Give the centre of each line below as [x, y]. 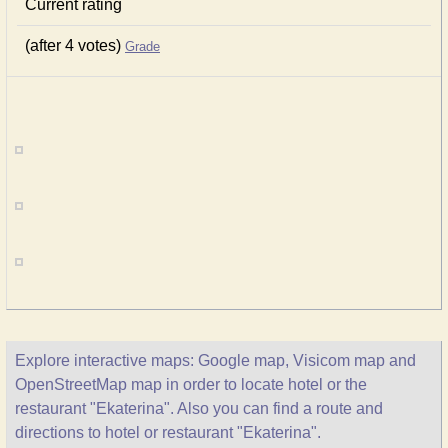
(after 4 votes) [75, 45]
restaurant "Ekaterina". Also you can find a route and [199, 408]
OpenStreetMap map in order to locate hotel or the [191, 384]
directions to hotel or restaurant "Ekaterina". [168, 432]
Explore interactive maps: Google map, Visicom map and [215, 360]
